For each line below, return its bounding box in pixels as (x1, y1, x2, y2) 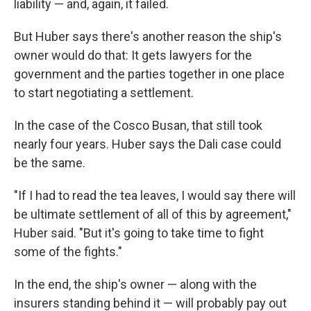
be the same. (14, 155, 85, 170)
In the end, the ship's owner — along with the (14, 277, 257, 292)
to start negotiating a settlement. (14, 85, 194, 100)
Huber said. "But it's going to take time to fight (14, 226, 264, 240)
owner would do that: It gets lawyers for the (14, 48, 252, 62)
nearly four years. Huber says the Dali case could (14, 137, 281, 151)
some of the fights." (14, 244, 122, 259)
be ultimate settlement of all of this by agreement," (14, 207, 292, 221)
